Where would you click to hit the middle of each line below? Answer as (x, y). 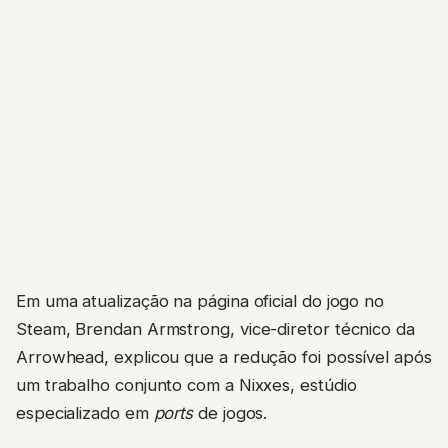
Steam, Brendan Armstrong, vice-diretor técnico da (215, 328)
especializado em (85, 412)
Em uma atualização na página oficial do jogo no (200, 300)
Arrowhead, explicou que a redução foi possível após (224, 356)
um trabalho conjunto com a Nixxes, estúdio (186, 384)
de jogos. (230, 412)
